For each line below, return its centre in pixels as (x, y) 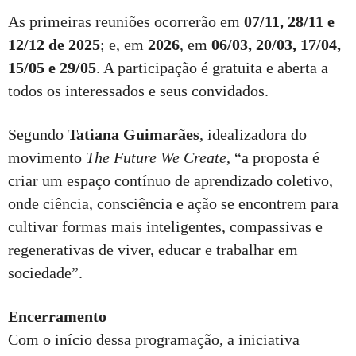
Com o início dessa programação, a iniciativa (154, 340)
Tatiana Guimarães (133, 135)
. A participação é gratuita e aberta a (212, 68)
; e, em (124, 45)
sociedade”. (45, 273)
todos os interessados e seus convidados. (138, 91)
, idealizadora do (253, 135)
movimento (47, 158)
